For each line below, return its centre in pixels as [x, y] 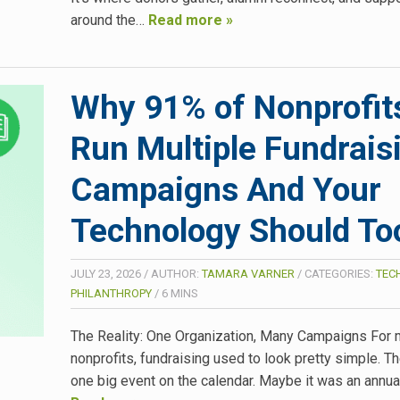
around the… [109, 21]
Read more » [191, 21]
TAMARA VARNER [248, 274]
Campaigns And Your [226, 190]
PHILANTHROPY [111, 294]
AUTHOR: [176, 274]
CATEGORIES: [340, 274]
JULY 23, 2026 [106, 274]
